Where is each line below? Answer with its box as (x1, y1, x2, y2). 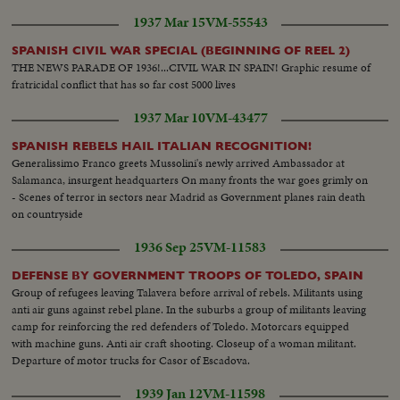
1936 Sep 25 (134, 237, 204, 257)
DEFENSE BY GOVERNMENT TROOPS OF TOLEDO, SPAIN (12, 268, 364, 282)
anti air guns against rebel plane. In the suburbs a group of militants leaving (12, 300, 367, 318)
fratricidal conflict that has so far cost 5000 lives (12, 75, 237, 93)
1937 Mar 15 (132, 12, 205, 32)
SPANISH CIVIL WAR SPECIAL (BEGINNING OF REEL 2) (12, 43, 351, 57)
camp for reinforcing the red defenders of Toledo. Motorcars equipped (12, 317, 350, 335)
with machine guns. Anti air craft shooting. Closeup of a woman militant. (12, 334, 357, 352)
